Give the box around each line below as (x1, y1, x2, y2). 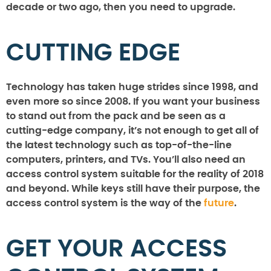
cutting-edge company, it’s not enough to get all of (6, 125, 259, 135)
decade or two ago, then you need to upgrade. (6, 2, 235, 12)
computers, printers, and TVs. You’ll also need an (6, 154, 246, 165)
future (204, 198, 234, 208)
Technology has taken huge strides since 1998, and (6, 82, 258, 92)
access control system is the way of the (6, 198, 204, 208)
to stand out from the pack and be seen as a (6, 111, 226, 121)
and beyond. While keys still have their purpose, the (6, 183, 260, 194)
